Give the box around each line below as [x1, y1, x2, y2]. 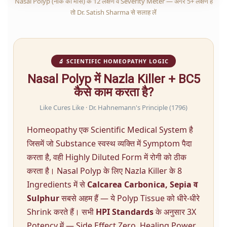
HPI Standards [96, 206, 154, 218]
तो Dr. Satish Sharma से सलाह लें [70, 8, 157, 17]
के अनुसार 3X [154, 206, 196, 218]
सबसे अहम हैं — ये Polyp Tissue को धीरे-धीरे [59, 193, 200, 204]
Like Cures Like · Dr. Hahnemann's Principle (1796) [40, 103, 187, 112]
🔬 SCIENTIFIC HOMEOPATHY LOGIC [58, 57, 169, 65]
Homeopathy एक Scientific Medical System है [27, 124, 193, 136]
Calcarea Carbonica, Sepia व [87, 179, 198, 191]
